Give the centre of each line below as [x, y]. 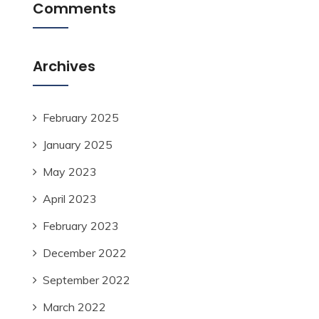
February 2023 [81, 226]
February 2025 [81, 117]
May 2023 [70, 172]
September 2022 [87, 280]
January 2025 [78, 145]
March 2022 [74, 307]
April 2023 [70, 199]
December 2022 [85, 253]
